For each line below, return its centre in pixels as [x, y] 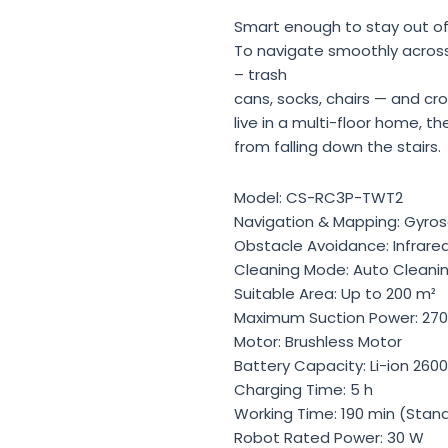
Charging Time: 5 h [303, 389]
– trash [260, 75]
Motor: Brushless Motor [318, 341]
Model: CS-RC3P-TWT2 [318, 197]
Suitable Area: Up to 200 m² [335, 293]
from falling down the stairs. [337, 147]
